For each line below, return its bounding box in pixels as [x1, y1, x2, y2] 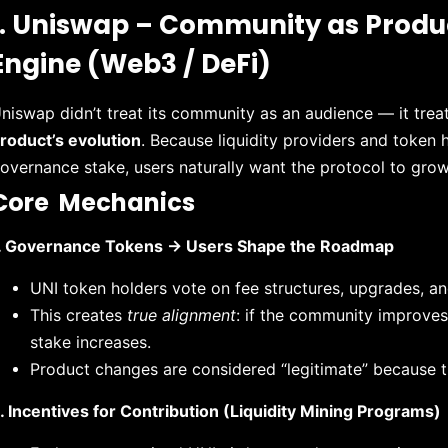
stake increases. [30, 331, 152, 352]
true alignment [127, 304, 237, 325]
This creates [30, 304, 128, 325]
